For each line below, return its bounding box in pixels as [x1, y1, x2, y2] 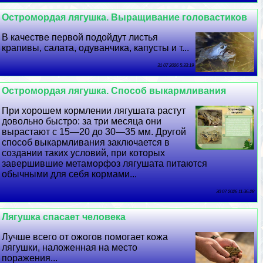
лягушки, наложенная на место [2, 242, 138, 253]
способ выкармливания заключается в [2, 137, 170, 148]
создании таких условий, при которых [2, 148, 166, 159]
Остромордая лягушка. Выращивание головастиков [2, 12, 248, 23]
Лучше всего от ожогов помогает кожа [2, 232, 168, 242]
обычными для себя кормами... [2, 169, 137, 180]
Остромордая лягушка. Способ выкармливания [2, 86, 227, 96]
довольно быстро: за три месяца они [2, 116, 162, 127]
